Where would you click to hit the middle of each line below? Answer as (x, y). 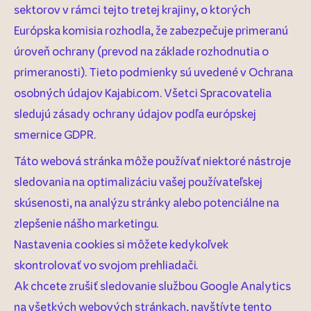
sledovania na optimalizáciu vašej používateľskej (138, 181)
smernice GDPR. (55, 134)
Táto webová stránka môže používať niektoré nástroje (152, 160)
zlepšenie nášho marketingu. (86, 223)
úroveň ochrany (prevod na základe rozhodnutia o (141, 51)
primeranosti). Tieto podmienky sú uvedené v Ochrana (153, 72)
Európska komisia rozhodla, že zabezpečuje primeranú (151, 30)
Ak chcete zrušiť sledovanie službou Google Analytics (152, 285)
